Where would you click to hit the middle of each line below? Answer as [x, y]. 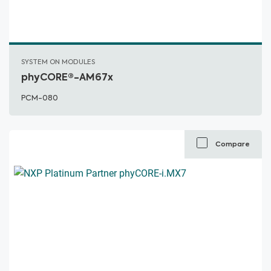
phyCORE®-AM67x [67, 77]
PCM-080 [40, 98]
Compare [233, 144]
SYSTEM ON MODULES [58, 62]
